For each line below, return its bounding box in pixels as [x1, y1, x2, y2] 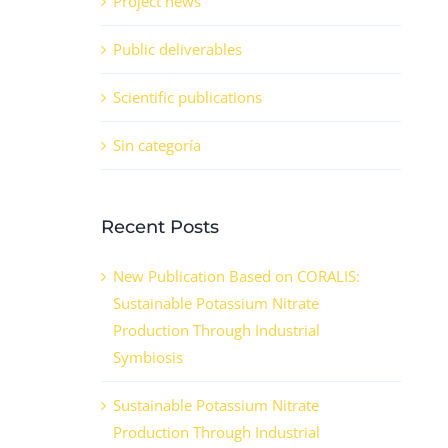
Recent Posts [101, 216, 219, 239]
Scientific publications [113, 87, 262, 108]
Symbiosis [113, 347, 183, 368]
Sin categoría [113, 135, 201, 156]
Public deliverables [113, 39, 242, 60]
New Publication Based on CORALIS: [113, 266, 360, 287]
